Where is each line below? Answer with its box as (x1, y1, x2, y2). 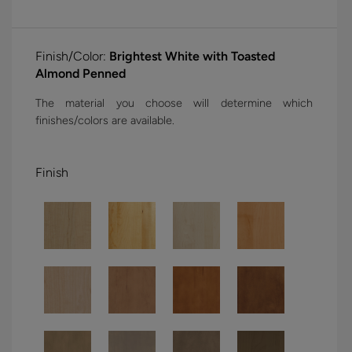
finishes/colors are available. (35, 112, 174, 127)
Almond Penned (35, 65, 126, 81)
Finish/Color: (35, 48, 109, 64)
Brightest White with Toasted (109, 48, 275, 64)
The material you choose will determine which (35, 95, 313, 110)
